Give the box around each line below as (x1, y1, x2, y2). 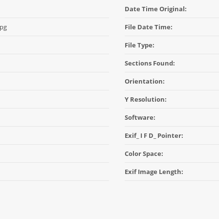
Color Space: (125, 149, 163, 158)
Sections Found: (125, 59, 175, 67)
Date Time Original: (125, 4, 187, 13)
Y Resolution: (125, 95, 167, 104)
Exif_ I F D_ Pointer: (125, 131, 183, 140)
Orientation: (125, 77, 165, 86)
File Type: (125, 41, 154, 49)
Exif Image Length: (125, 167, 183, 176)
